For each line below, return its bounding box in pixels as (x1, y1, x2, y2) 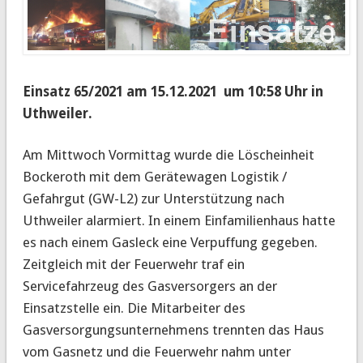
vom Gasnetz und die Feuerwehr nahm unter (22, 343, 291, 360)
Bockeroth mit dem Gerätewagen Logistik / (22, 168, 287, 185)
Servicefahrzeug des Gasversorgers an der (22, 277, 277, 294)
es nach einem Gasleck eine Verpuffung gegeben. (22, 233, 318, 250)
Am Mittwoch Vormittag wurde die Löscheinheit (22, 146, 314, 163)
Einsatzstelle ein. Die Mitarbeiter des (22, 299, 246, 316)
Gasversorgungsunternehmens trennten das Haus (22, 321, 324, 338)
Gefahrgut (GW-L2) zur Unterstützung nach (22, 190, 284, 207)
